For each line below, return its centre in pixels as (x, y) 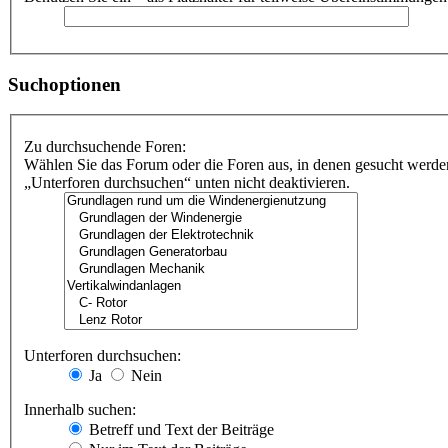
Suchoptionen (64, 84)
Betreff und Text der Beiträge (179, 430)
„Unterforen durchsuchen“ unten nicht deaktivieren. (187, 183)
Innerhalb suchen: (80, 410)
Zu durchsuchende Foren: (105, 147)
